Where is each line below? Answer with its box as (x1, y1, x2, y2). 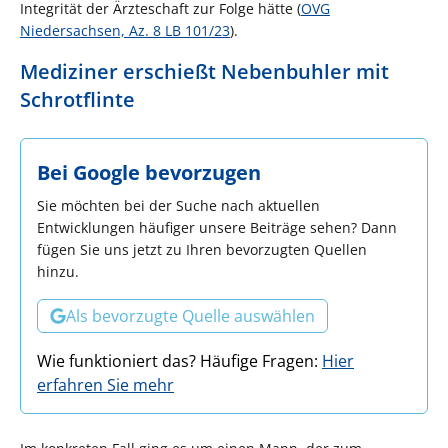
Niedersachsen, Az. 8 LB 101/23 (20, 20, 230, 40)
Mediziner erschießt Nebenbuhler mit (20, 57, 389, 85)
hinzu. (37, 261, 79, 281)
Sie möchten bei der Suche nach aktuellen (37, 195, 320, 215)
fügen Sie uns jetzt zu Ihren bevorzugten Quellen (37, 239, 367, 259)
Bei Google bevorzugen (37, 158, 261, 186)
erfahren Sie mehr (37, 373, 174, 396)
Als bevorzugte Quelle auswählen (66, 304, 315, 327)
